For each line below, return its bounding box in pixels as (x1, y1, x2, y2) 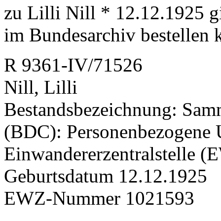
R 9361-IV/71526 (4, 54, 143, 75)
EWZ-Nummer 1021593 (4, 187, 194, 209)
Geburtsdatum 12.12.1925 (4, 165, 207, 186)
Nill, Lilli (4, 76, 77, 98)
